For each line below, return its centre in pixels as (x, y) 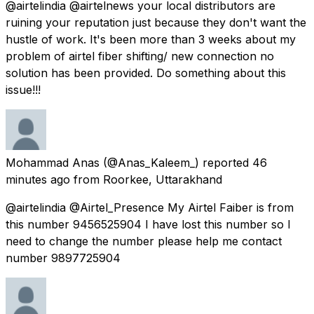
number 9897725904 (63, 258)
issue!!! (23, 89)
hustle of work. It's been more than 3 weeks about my (151, 39)
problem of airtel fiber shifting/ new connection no (140, 56)
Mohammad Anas (53, 162)
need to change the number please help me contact (144, 241)
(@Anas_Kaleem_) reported (176, 162)
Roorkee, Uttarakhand (163, 179)
